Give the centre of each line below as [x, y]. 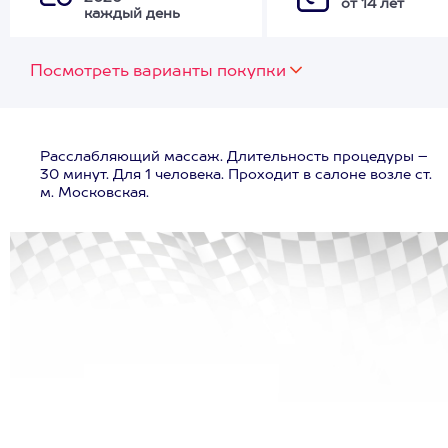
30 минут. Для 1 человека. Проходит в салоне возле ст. [236, 175]
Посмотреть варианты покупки [158, 72]
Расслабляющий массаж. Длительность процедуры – [234, 157]
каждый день [132, 14]
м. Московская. [94, 193]
